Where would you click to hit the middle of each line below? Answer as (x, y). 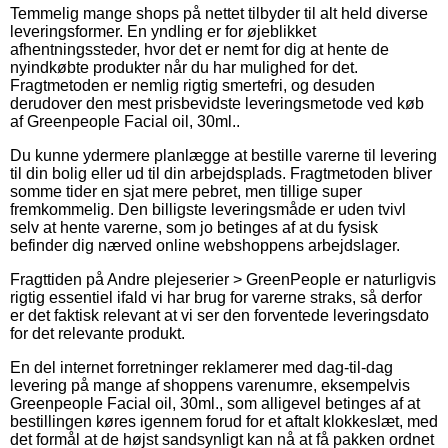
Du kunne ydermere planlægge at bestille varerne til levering (223, 155)
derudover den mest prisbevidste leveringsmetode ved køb (217, 103)
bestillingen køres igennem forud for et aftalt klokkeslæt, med (224, 421)
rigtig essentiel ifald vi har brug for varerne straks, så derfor (216, 297)
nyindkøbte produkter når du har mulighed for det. (184, 67)
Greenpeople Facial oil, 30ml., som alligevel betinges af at (215, 403)
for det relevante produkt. (97, 333)
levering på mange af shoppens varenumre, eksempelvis (210, 385)
